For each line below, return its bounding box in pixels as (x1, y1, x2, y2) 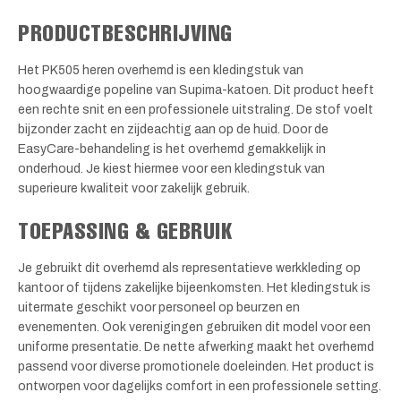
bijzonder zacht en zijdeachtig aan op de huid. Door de (18, 122, 328, 136)
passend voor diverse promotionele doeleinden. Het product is (18, 360, 374, 374)
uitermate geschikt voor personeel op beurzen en (18, 301, 300, 315)
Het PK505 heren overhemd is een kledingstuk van (18, 63, 303, 77)
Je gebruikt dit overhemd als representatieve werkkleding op (18, 261, 361, 276)
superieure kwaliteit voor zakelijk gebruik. (18, 181, 250, 195)
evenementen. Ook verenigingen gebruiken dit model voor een (18, 320, 371, 335)
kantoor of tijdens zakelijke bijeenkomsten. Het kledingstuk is (18, 281, 371, 295)
